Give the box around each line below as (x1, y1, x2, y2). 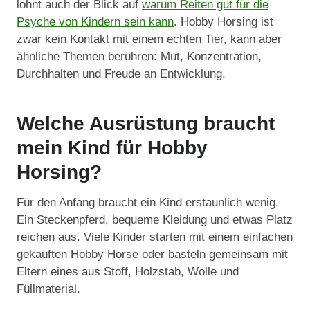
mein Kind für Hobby (17, 137, 208, 159)
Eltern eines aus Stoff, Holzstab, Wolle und (17, 265, 239, 279)
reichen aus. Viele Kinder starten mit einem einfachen (17, 230, 293, 244)
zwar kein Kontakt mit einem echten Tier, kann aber (17, 33, 282, 46)
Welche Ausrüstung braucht (17, 113, 275, 135)
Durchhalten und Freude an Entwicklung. (17, 67, 226, 81)
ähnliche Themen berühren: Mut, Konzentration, (17, 50, 262, 64)
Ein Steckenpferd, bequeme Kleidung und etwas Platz (17, 213, 293, 227)
